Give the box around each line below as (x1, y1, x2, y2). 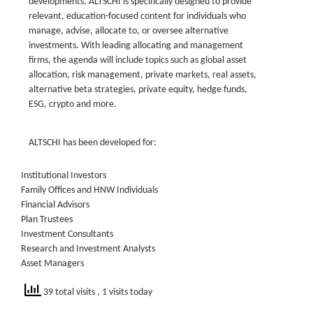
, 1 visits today (97, 286, 152, 298)
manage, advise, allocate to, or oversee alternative (29, 26, 228, 36)
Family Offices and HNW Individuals (21, 185, 158, 196)
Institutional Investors (21, 170, 106, 181)
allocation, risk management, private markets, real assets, (29, 70, 256, 80)
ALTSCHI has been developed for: (29, 138, 156, 148)
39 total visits (41, 286, 97, 298)
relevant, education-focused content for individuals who (29, 11, 246, 22)
